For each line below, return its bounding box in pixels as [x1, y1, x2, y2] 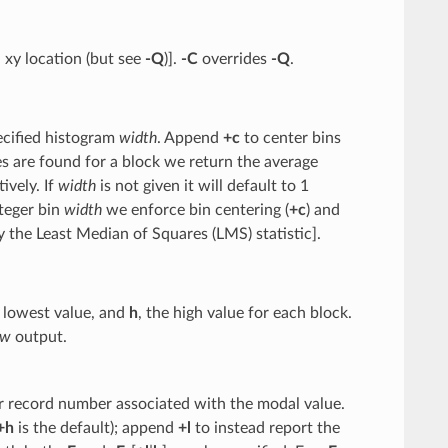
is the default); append [13, 419, 178, 436]
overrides [197, 50, 271, 67]
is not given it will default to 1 [95, 177, 309, 194]
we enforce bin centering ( [101, 201, 289, 218]
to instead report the [190, 419, 340, 436]
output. [10, 328, 67, 345]
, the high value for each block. [137, 304, 352, 321]
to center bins [239, 129, 341, 146]
